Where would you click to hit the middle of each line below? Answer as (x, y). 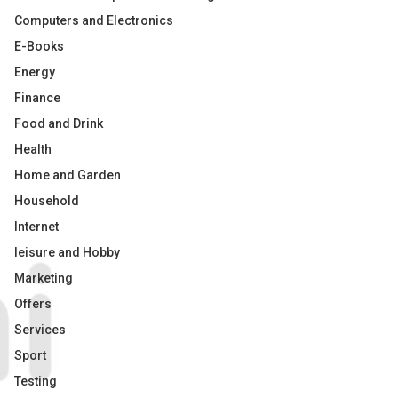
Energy (35, 72)
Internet (36, 227)
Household (47, 201)
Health (33, 149)
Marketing (44, 278)
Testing (36, 381)
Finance (37, 98)
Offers (33, 304)
